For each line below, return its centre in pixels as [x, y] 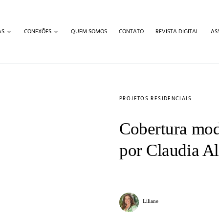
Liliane [151, 201]
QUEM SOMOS [89, 32]
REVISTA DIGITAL [177, 32]
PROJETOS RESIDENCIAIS [155, 99]
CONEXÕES [38, 32]
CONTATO [131, 32]
